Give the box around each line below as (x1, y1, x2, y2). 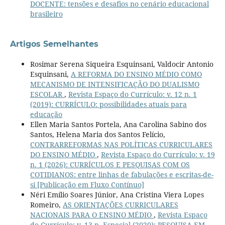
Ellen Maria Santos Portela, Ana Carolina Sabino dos (30, 120, 206, 130)
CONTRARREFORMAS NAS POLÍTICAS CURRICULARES (30, 140, 212, 150)
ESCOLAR (30, 89, 64, 99)
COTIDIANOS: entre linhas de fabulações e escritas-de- (30, 170, 213, 180)
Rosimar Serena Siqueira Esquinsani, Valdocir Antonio (30, 59, 213, 69)
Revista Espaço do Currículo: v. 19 (100, 150, 215, 160)
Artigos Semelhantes (10, 39, 98, 49)
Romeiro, (30, 200, 63, 210)
